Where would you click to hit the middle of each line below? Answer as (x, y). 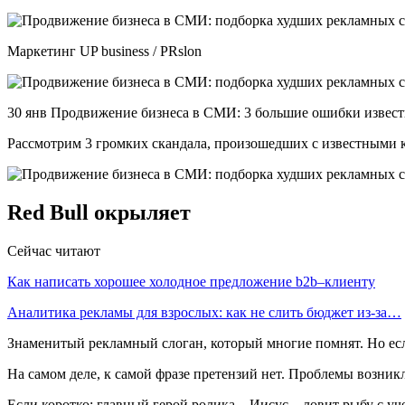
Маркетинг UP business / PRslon (104, 51)
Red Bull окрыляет (99, 212)
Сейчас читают (54, 250)
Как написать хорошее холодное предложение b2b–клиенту (191, 281)
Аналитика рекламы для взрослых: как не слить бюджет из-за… (204, 312)
